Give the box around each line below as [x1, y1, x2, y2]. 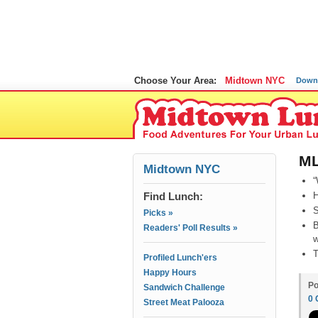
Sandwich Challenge [143, 283, 225, 292]
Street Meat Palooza [143, 297, 224, 307]
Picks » [143, 208, 173, 218]
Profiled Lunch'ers [143, 253, 217, 263]
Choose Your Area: [134, 75, 216, 86]
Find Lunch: [143, 190, 203, 202]
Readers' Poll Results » [143, 223, 238, 233]
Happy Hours [143, 268, 197, 278]
